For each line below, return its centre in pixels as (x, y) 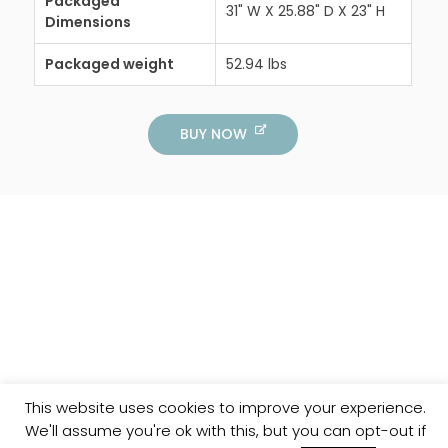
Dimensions (87, 22)
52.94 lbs (256, 64)
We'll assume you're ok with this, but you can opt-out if (225, 430)
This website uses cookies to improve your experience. (225, 408)
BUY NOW (215, 133)
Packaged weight (109, 64)
